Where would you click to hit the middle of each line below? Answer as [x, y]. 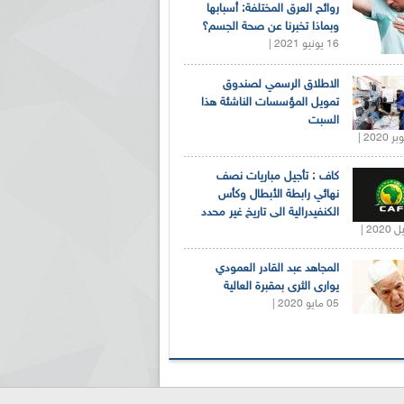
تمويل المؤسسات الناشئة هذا [270, 102]
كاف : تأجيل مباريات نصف [278, 176]
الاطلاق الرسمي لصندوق [281, 84]
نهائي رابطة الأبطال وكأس [279, 194]
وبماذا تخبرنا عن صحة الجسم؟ [271, 27]
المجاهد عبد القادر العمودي [277, 268]
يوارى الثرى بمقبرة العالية [281, 286]
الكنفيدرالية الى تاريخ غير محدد [270, 212]
